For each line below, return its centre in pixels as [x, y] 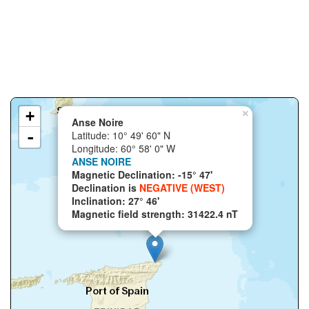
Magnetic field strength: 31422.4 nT [155, 214]
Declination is [106, 188]
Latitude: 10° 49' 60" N [121, 135]
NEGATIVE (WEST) [182, 188]
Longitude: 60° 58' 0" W [123, 148]
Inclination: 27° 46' [116, 201]
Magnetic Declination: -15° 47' [142, 175]
